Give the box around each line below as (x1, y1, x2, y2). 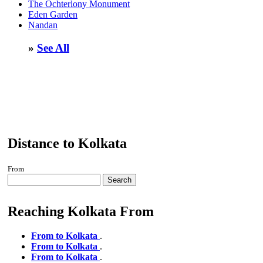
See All (37, 42, 69, 55)
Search (107, 175, 131, 184)
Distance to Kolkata (8, 135, 127, 151)
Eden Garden (28, 9, 77, 20)
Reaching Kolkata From (8, 203, 154, 219)
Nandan (28, 20, 58, 31)
